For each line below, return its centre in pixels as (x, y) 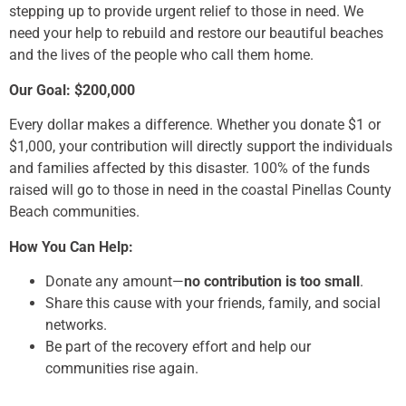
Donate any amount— (115, 281)
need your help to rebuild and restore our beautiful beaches (196, 34)
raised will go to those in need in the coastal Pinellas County (200, 190)
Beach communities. (74, 212)
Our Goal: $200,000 (72, 90)
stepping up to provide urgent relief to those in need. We (186, 12)
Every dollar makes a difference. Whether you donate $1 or (195, 125)
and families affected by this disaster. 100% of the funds (189, 169)
